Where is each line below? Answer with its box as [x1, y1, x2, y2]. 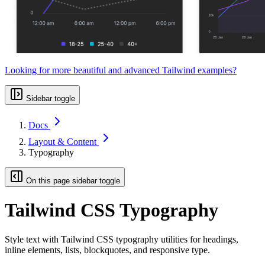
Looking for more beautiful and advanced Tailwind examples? [5, 65, 237, 75]
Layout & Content [28, 137, 99, 147]
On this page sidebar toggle [26, 176, 120, 185]
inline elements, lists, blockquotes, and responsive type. [5, 244, 210, 255]
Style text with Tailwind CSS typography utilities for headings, [5, 234, 238, 244]
